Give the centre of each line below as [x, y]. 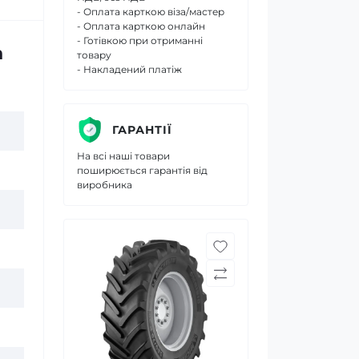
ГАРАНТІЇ [142, 129]
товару [94, 55]
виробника [105, 185]
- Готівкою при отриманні [140, 40]
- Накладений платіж [129, 69]
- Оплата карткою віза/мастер [151, 12]
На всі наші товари [123, 156]
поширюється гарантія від [142, 170]
